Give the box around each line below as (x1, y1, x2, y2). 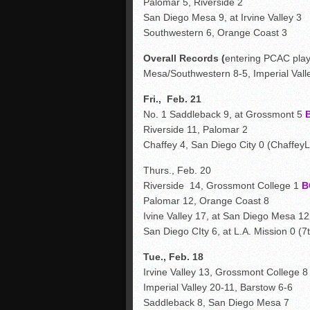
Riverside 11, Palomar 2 (143, 124, 248, 135)
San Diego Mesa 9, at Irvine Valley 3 (143, 12, 302, 23)
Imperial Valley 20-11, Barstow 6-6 (143, 282, 293, 293)
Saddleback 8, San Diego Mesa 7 (143, 297, 289, 308)
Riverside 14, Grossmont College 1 (143, 180, 302, 191)
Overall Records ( (143, 53, 225, 64)
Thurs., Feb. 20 (143, 165, 211, 176)
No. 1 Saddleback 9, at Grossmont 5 (143, 109, 305, 120)
